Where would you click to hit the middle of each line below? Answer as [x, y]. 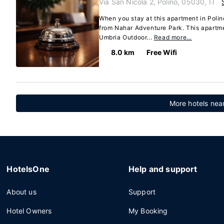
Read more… [173, 37]
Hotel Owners [29, 211]
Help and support [163, 169]
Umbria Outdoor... [126, 37]
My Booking [148, 211]
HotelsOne [28, 169]
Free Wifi [162, 52]
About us [21, 192]
